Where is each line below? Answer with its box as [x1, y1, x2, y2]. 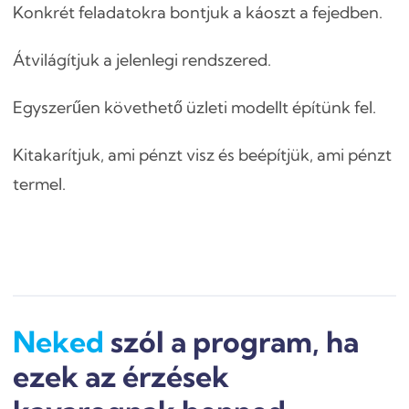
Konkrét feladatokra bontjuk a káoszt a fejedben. [13, 2, 383, 24]
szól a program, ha [110, 323, 360, 361]
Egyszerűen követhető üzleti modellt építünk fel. [13, 97, 377, 119]
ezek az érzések [13, 358, 230, 395]
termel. [13, 173, 67, 195]
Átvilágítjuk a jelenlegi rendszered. [13, 49, 272, 71]
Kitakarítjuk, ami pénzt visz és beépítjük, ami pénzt [13, 144, 393, 166]
